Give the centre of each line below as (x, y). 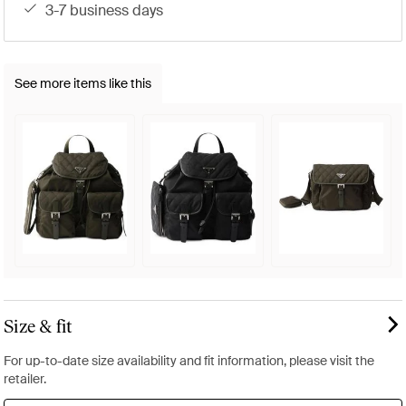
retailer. (25, 378)
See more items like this (83, 84)
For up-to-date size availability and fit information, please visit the (189, 360)
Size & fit (38, 326)
